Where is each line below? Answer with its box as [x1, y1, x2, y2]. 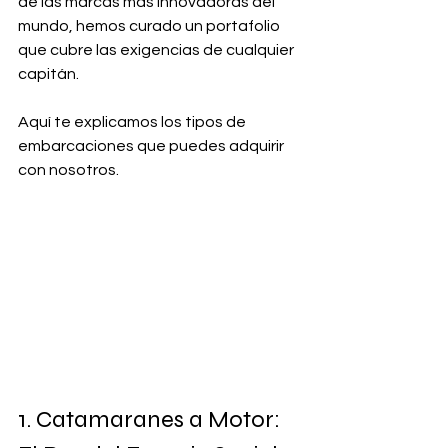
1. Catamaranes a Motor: [18, 404, 285, 434]
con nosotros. [18, 162, 119, 178]
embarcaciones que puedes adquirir [18, 138, 287, 154]
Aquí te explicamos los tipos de [18, 114, 249, 130]
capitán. [18, 66, 82, 82]
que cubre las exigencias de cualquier [18, 42, 297, 58]
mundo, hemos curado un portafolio [18, 18, 283, 34]
